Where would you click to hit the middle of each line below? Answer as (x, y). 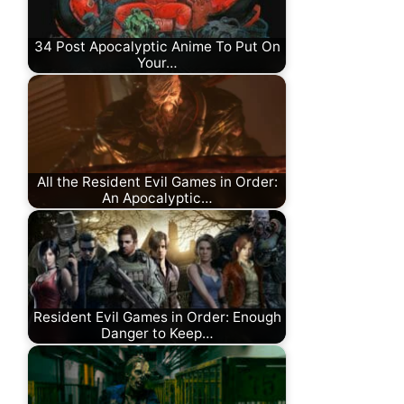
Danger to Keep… (157, 334)
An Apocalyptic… (157, 198)
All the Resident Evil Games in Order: (157, 182)
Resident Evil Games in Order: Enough (157, 317)
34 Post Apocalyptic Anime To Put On (157, 47)
